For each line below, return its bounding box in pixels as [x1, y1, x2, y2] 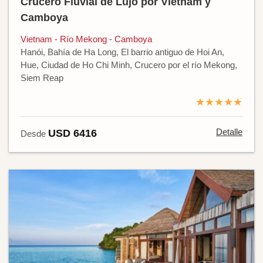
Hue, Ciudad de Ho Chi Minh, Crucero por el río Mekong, [21, 59, 237, 70]
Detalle [216, 126, 242, 137]
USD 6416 [48, 127, 97, 139]
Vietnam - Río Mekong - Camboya [21, 33, 152, 44]
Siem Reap [21, 72, 63, 83]
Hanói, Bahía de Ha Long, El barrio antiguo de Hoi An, [21, 46, 224, 57]
